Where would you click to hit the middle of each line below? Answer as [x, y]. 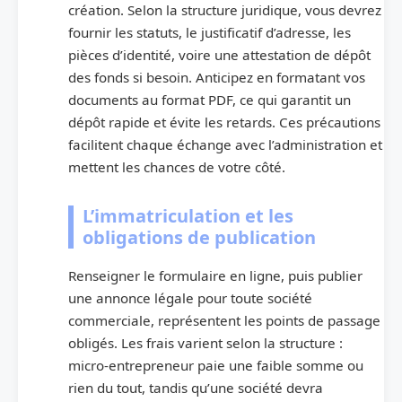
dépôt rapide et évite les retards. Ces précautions [224, 122]
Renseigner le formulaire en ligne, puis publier [215, 276]
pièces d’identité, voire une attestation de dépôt [219, 55]
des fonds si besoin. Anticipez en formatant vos [217, 78]
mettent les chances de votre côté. [177, 167]
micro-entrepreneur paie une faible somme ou [216, 366]
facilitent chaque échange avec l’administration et [225, 145]
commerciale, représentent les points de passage [224, 321]
